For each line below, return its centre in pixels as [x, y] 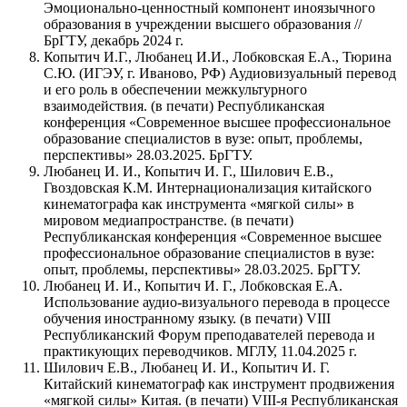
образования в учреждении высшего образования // [203, 24]
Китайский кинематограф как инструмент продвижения [219, 383]
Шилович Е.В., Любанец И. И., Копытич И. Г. [187, 367]
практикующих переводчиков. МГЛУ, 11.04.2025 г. [200, 351]
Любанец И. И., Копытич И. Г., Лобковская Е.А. [193, 285]
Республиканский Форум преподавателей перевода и [209, 334]
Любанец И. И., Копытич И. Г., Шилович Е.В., [189, 171]
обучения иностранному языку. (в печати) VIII [187, 318]
